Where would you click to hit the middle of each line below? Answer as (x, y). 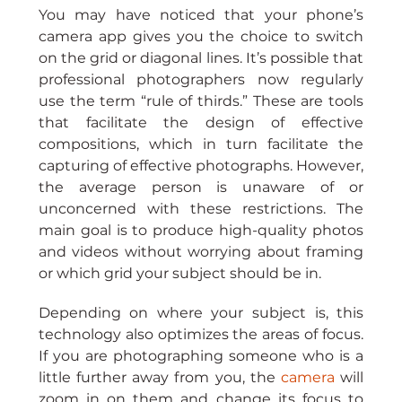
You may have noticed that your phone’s (201, 15)
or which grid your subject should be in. (179, 274)
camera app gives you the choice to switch (201, 37)
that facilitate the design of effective (201, 123)
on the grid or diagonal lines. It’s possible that (201, 58)
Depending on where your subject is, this (201, 313)
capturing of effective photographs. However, (201, 166)
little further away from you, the (159, 378)
